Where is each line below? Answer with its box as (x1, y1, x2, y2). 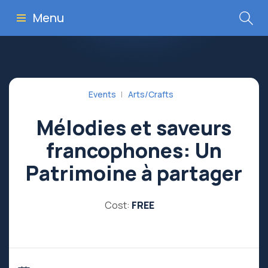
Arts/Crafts (128, 89, 173, 100)
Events (89, 89, 116, 100)
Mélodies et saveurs (36, 114, 232, 141)
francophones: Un (46, 136, 222, 164)
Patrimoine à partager (26, 159, 242, 187)
